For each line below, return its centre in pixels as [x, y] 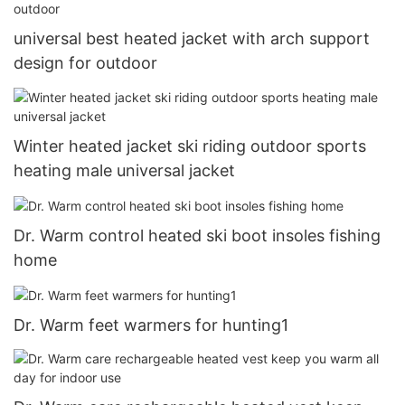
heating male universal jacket [124, 170]
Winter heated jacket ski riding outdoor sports [190, 146]
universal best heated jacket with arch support [192, 39]
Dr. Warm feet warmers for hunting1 [151, 325]
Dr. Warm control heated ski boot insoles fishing [197, 235]
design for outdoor [85, 63]
